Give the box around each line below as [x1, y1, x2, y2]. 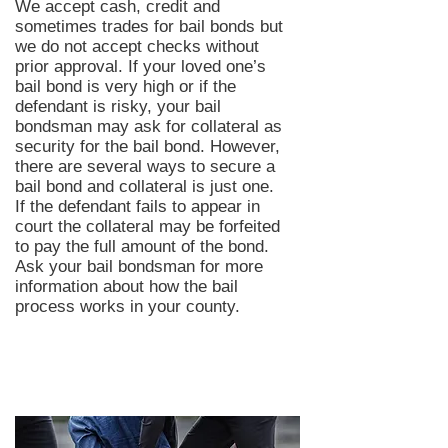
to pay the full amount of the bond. [15, 237, 269, 256]
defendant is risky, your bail [15, 97, 221, 116]
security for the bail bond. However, [15, 137, 280, 156]
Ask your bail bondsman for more [15, 257, 263, 276]
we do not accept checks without [15, 37, 259, 56]
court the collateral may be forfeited [15, 217, 280, 236]
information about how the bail [15, 277, 238, 296]
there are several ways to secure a [15, 157, 275, 176]
